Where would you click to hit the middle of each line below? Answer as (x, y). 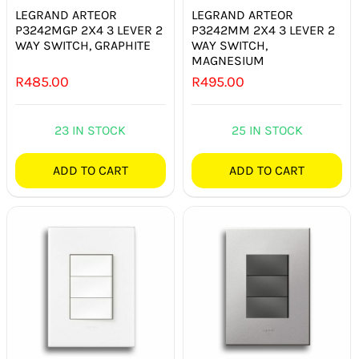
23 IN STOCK (91, 131)
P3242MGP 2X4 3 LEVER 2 (89, 30)
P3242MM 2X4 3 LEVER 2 (264, 30)
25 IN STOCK (267, 131)
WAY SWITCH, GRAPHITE (83, 46)
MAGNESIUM (228, 61)
